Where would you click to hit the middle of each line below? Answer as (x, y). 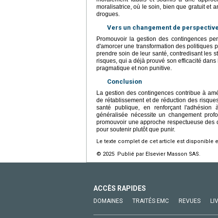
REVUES (190, 201)
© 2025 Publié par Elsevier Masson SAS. (148, 154)
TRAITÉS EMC (151, 201)
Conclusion (125, 82)
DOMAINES (108, 201)
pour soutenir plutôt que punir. (136, 130)
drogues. (108, 14)
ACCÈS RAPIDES (120, 189)
